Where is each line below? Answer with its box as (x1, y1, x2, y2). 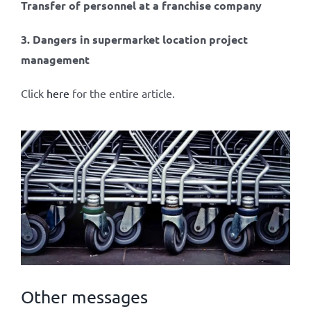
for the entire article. (69, 86, 178, 100)
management (20, 52, 90, 67)
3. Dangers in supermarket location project (20, 32, 248, 47)
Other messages (20, 286, 148, 308)
